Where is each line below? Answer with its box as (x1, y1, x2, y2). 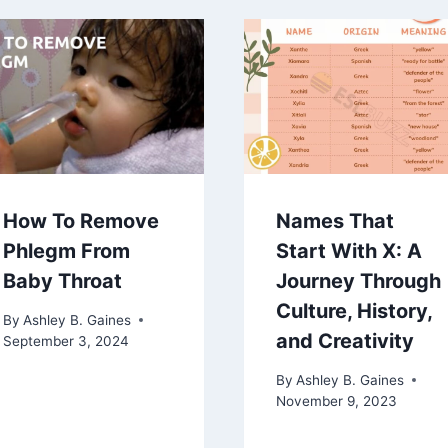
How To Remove (2, 209, 159, 234)
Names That (276, 209, 394, 234)
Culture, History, (276, 299, 432, 324)
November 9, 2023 (276, 392, 397, 409)
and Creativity (276, 329, 414, 354)
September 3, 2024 (2, 332, 129, 349)
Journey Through (276, 269, 441, 294)
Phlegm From (2, 239, 130, 264)
